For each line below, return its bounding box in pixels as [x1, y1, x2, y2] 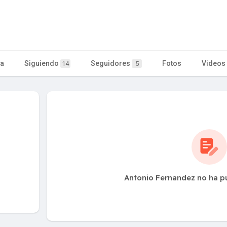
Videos [202, 59, 225, 67]
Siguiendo [24, 59, 60, 67]
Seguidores [91, 59, 132, 67]
